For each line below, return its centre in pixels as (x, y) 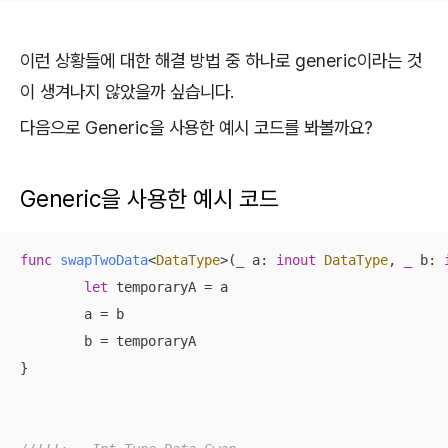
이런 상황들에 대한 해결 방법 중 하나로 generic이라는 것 (221, 61)
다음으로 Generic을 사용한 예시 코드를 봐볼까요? (196, 127)
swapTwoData (104, 259)
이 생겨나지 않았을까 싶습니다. (127, 92)
